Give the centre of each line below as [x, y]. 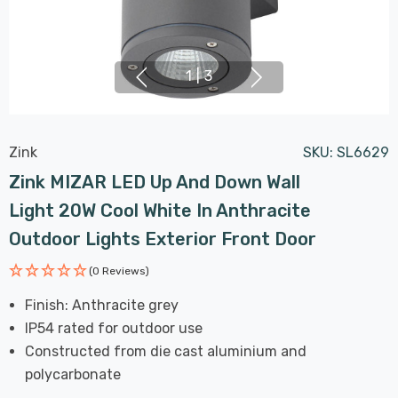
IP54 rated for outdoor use [114, 328]
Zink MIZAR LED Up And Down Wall [155, 182]
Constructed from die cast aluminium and [166, 351]
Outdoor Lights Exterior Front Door [163, 239]
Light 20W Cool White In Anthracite [160, 210]
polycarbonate [73, 374]
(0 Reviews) [119, 271]
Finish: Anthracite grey [102, 305]
